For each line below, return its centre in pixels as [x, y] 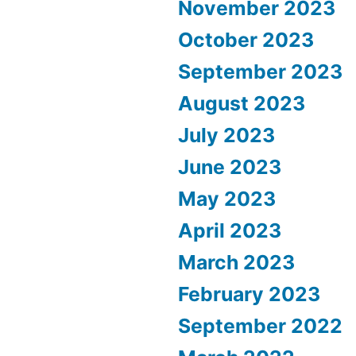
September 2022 [260, 326]
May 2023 [227, 199]
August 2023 [242, 104]
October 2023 [246, 40]
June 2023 [230, 167]
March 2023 [236, 263]
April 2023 [230, 231]
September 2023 [260, 72]
